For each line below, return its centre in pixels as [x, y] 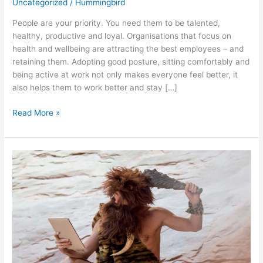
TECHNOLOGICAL [46, 195]
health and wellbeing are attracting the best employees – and [128, 49]
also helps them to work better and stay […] [95, 88]
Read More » [36, 112]
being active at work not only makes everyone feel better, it [125, 75]
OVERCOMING [39, 156]
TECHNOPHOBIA [44, 233]
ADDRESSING [38, 220]
